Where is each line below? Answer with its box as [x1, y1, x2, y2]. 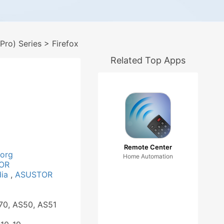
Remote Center [124, 143, 172, 151]
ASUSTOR [15, 169, 52, 179]
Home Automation [123, 152, 173, 160]
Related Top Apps [110, 55, 185, 65]
